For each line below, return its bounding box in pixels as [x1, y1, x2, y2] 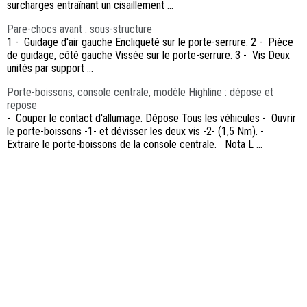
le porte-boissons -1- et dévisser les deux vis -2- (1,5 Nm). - [7, 125, 267, 138]
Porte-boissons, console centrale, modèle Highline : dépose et [7, 86, 273, 99]
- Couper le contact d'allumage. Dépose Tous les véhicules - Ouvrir [7, 112, 296, 125]
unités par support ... [7, 62, 93, 75]
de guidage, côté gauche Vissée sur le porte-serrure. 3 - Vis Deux [7, 49, 290, 62]
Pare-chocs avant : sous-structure [7, 23, 152, 36]
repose [7, 99, 37, 112]
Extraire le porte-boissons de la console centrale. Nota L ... [7, 138, 262, 151]
